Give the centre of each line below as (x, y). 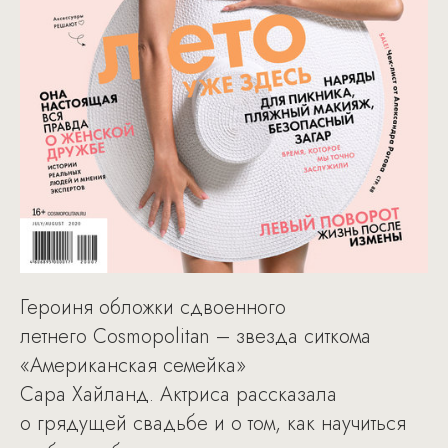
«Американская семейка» (133, 365)
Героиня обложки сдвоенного (153, 307)
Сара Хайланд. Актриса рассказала (178, 394)
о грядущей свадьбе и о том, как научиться (213, 423)
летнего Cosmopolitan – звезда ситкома (195, 336)
